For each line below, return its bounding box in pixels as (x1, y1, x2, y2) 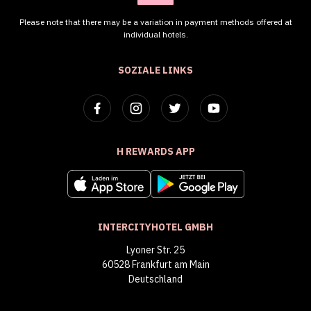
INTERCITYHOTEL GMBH (98, 221, 213, 234)
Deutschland (128, 273, 183, 286)
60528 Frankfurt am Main (101, 258, 210, 271)
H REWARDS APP (116, 144, 195, 158)
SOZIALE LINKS (118, 63, 193, 76)
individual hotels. (123, 28, 188, 40)
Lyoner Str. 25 (126, 244, 185, 257)
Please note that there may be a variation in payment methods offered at (19, 16, 292, 27)
